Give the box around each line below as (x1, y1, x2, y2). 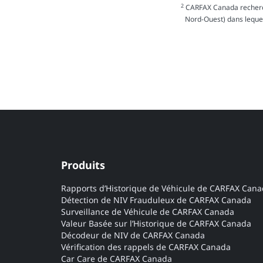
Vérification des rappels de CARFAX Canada (61, 241, 231, 253)
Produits (61, 158, 105, 173)
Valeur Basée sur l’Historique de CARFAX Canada (61, 218, 251, 230)
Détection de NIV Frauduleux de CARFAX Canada (61, 194, 251, 206)
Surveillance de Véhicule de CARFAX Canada (61, 206, 234, 218)
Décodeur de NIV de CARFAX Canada (61, 230, 205, 241)
